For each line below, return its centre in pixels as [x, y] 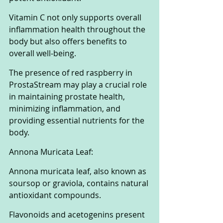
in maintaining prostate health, [68, 97]
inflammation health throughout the [78, 30]
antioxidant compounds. [56, 195]
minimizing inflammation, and [66, 109]
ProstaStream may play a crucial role [79, 85]
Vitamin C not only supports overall [76, 18]
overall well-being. [44, 54]
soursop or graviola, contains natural [80, 183]
